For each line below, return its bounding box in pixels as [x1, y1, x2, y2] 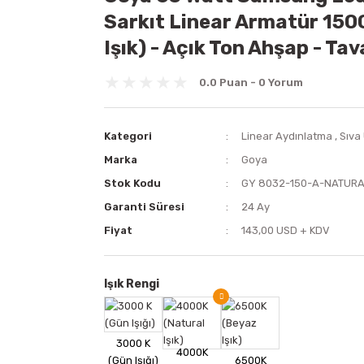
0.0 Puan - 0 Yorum [199, 76, 303, 89]
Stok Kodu [104, 177, 161, 189]
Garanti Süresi [104, 201, 184, 213]
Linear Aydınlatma [241, 130, 333, 142]
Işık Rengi [104, 277, 159, 291]
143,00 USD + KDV [241, 224, 331, 236]
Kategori [104, 130, 152, 142]
